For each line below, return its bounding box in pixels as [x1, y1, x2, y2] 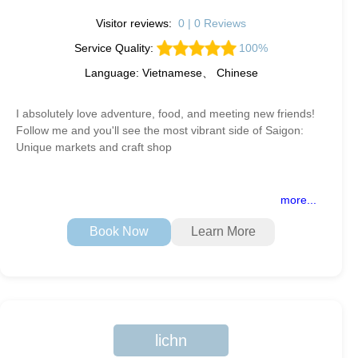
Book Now [89, 225, 149, 239]
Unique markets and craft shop [16, 140, 172, 153]
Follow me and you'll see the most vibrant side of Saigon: [16, 123, 304, 137]
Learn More [190, 225, 256, 239]
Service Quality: [74, 41, 157, 54]
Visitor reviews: [96, 16, 176, 30]
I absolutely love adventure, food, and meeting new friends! [16, 106, 315, 120]
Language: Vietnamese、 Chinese [84, 66, 258, 79]
